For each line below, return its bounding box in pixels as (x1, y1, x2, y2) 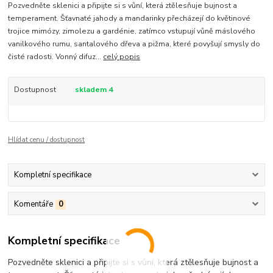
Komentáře (13, 198, 53, 210)
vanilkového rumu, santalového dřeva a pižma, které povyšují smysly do (8, 39, 261, 49)
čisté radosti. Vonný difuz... (8, 52, 104, 62)
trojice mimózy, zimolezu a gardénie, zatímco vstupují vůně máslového (8, 26, 256, 37)
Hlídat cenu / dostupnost (8, 135, 85, 145)
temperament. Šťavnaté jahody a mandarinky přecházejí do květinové (8, 13, 251, 24)
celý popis (103, 52, 141, 62)
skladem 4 (74, 85, 115, 95)
